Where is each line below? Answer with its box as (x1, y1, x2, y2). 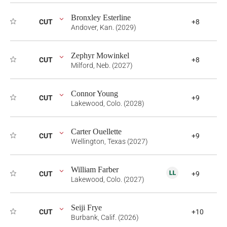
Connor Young (71, 89, 118, 98)
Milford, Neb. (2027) (71, 61, 133, 69)
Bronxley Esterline (71, 13, 131, 22)
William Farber (71, 165, 119, 174)
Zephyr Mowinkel (71, 51, 129, 60)
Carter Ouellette (71, 127, 122, 136)
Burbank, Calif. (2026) (71, 213, 139, 221)
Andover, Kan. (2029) (71, 23, 136, 31)
